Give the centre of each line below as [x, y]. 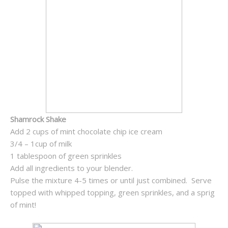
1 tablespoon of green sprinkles [67, 156]
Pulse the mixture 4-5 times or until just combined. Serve [111, 180]
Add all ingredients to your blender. [72, 168]
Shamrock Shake [38, 119]
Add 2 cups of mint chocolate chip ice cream [87, 132]
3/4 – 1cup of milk [42, 144]
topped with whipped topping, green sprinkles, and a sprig [112, 193]
